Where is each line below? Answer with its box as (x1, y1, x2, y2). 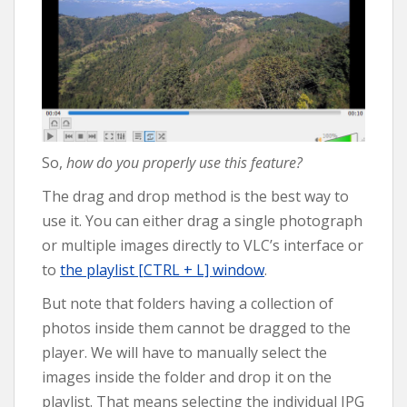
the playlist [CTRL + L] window (60, 260, 264, 281)
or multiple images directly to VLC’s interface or (42, 235, 363, 256)
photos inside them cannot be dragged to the (42, 318, 351, 339)
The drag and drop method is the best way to (42, 186, 349, 207)
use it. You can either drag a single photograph (42, 211, 362, 232)
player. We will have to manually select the (42, 342, 327, 363)
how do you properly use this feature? (66, 153, 303, 174)
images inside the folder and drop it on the (42, 367, 332, 388)
